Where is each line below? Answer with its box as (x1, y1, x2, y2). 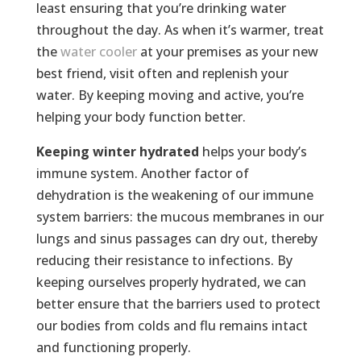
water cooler (60, 43, 137, 61)
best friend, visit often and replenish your (35, 64, 288, 83)
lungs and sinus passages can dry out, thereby (35, 230, 317, 248)
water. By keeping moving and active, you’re (35, 86, 304, 105)
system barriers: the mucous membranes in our (35, 208, 324, 226)
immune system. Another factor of (35, 164, 249, 183)
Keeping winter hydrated (35, 143, 202, 161)
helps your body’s (201, 143, 307, 161)
